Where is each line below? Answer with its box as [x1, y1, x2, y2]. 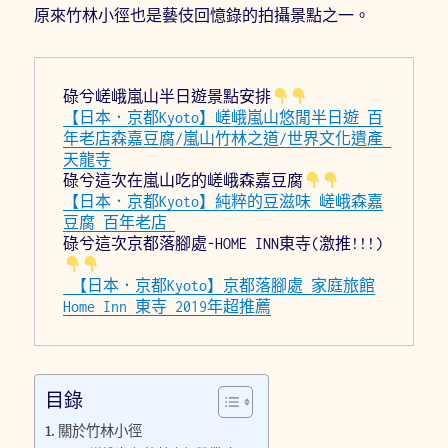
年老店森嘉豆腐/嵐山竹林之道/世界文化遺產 [63, 130, 384, 148]
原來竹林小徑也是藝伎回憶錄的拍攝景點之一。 [34, 5, 371, 26]
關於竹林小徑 [58, 422, 143, 441]
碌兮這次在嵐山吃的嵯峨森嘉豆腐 [63, 172, 304, 190]
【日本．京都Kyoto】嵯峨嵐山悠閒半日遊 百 [63, 109, 384, 127]
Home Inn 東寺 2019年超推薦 [63, 298, 272, 316]
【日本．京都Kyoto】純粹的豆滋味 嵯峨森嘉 [63, 193, 384, 211]
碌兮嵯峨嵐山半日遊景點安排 [63, 88, 272, 106]
